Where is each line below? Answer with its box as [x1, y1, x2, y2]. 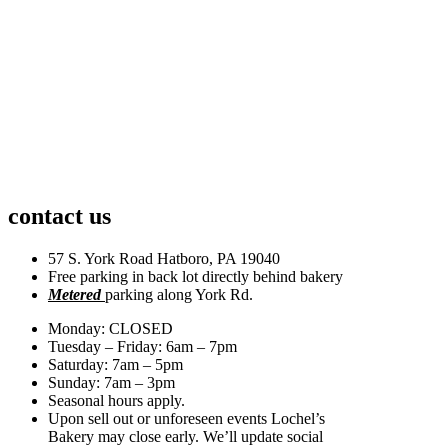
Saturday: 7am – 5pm [48, 355, 183, 373]
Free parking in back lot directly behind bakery [48, 267, 343, 285]
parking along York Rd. [105, 285, 253, 303]
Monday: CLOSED [48, 319, 173, 337]
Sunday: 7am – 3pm [48, 373, 175, 391]
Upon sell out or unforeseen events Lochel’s [48, 409, 325, 427]
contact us [8, 202, 111, 229]
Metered [48, 285, 101, 303]
